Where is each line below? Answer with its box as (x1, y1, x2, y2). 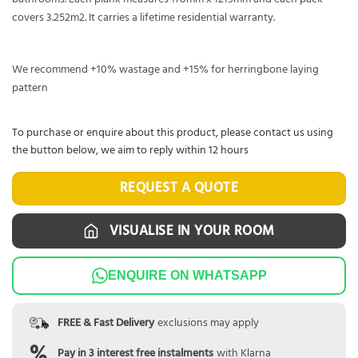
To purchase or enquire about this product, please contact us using (12, 123, 333, 142)
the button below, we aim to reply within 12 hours (12, 141, 249, 160)
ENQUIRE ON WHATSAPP (107, 268, 267, 283)
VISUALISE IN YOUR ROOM (109, 220, 275, 242)
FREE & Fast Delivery (57, 313, 154, 332)
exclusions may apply (157, 313, 259, 332)
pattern (12, 78, 48, 97)
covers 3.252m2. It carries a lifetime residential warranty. (12, 9, 275, 28)
